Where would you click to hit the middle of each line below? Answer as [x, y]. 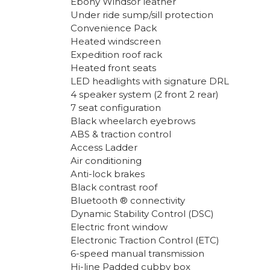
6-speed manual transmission [137, 254]
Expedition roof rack [116, 55]
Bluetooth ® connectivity [128, 201]
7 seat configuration [116, 108]
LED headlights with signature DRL [150, 81]
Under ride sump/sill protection [142, 15]
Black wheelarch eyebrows [133, 121]
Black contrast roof [114, 187]
